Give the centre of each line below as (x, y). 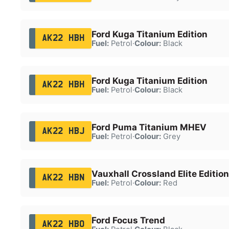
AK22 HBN (63, 178)
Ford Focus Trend (128, 220)
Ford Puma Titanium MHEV (149, 127)
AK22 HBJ (63, 131)
